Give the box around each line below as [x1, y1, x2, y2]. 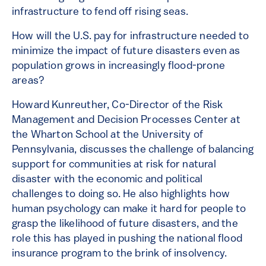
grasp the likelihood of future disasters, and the [12, 218, 238, 230]
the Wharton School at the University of [12, 129, 204, 141]
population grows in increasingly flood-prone [12, 61, 225, 72]
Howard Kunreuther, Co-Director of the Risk [12, 100, 223, 112]
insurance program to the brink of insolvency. [12, 248, 227, 260]
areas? [12, 75, 45, 87]
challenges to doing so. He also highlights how [12, 189, 230, 201]
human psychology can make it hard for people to [12, 204, 246, 216]
